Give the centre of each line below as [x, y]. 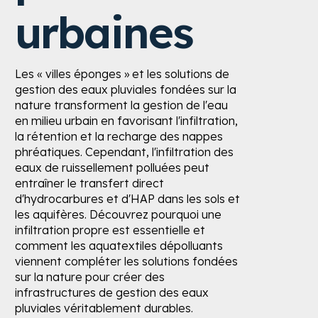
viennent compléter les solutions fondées [126, 262]
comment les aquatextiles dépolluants [119, 246]
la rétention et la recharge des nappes [119, 137]
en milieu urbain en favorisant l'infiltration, [126, 121]
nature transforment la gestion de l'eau [121, 105]
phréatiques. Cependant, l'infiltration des [124, 152]
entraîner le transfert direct [89, 183]
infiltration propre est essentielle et [110, 230]
